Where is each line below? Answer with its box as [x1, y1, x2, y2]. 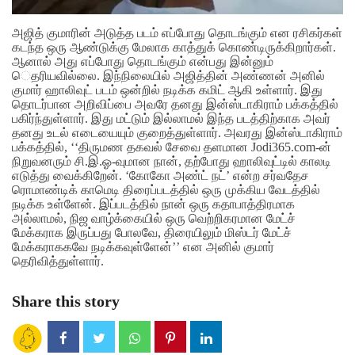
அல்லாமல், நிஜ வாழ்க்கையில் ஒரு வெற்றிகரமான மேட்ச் [12, 212, 296, 226]
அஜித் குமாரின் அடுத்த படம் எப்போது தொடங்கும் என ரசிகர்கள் [12, 26, 342, 40]
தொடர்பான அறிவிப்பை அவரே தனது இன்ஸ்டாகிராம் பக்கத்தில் [12, 97, 338, 112]
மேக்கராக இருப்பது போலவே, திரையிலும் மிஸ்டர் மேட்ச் [12, 226, 292, 240]
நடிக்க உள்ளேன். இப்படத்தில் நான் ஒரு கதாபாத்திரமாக [12, 197, 295, 212]
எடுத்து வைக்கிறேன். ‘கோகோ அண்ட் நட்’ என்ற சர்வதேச [12, 169, 309, 183]
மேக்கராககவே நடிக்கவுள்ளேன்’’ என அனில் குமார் [12, 240, 274, 254]
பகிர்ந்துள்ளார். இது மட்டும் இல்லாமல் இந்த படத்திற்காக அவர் [12, 112, 330, 126]
